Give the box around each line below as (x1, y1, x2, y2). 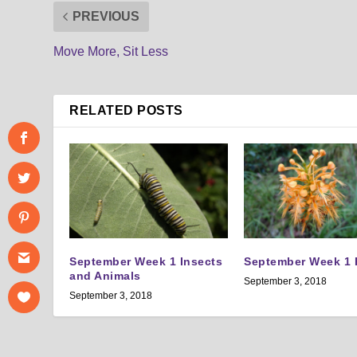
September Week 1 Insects (69, 254, 223, 268)
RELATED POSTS (69, 103, 183, 117)
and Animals (69, 269, 141, 282)
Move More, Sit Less (53, 44, 169, 58)
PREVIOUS (73, 9, 140, 23)
